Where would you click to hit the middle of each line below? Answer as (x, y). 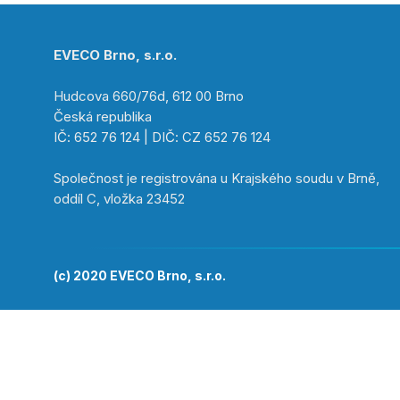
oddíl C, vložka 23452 (119, 198)
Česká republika (103, 116)
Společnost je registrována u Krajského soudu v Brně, (217, 178)
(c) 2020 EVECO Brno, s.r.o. (140, 275)
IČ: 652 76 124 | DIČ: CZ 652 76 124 (162, 137)
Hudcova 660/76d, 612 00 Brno (149, 96)
